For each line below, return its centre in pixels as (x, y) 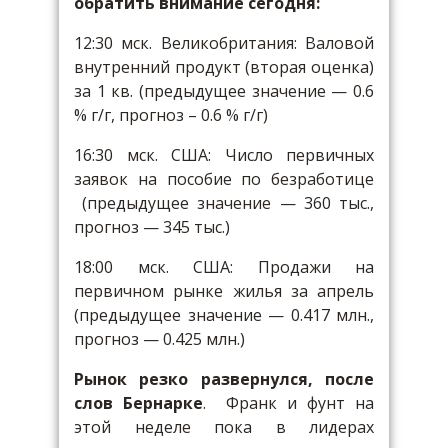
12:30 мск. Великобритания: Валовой (224, 43)
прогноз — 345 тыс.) (152, 227)
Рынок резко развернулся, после (224, 379)
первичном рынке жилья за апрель (224, 291)
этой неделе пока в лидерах (224, 427)
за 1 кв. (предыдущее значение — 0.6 (224, 91)
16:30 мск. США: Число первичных (224, 155)
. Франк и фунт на (288, 403)
